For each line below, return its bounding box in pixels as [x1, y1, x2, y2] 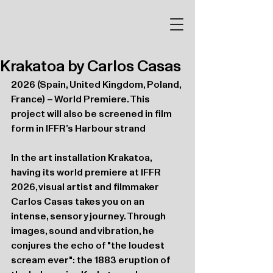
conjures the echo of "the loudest [11, 239, 166, 250]
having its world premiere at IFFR [11, 166, 163, 177]
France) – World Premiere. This [11, 93, 152, 104]
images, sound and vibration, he [11, 225, 156, 236]
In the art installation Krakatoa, [11, 152, 154, 163]
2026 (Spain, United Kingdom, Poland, [11, 79, 183, 90]
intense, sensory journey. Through [11, 210, 168, 221]
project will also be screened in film [11, 108, 174, 119]
